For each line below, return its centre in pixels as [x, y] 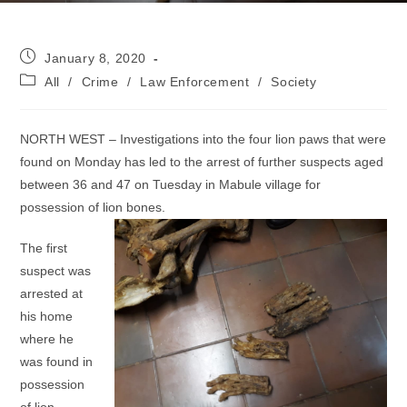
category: [49, 96]
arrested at [52, 293]
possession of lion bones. [93, 207]
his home [47, 316]
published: [52, 73]
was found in [57, 362]
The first [44, 248]
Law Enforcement [195, 82]
